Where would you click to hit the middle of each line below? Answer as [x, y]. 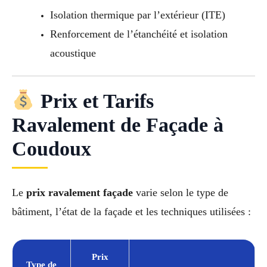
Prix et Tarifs [94, 101]
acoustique [73, 53]
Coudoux [52, 148]
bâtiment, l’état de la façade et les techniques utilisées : [131, 211]
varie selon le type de [181, 192]
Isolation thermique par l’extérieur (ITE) [137, 15]
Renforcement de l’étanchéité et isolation [139, 34]
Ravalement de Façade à [118, 125]
